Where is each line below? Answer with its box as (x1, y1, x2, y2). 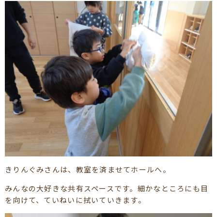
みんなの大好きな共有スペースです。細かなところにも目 (5, 183, 209, 193)
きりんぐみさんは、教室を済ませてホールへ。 (5, 164, 170, 174)
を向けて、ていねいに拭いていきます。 (5, 194, 146, 205)
